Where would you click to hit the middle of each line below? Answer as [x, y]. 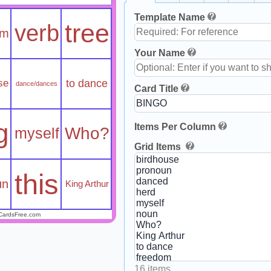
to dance [87, 84]
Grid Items [159, 146]
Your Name [160, 53]
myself [37, 134]
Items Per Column [175, 126]
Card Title [156, 88]
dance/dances [37, 84]
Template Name [170, 17]
